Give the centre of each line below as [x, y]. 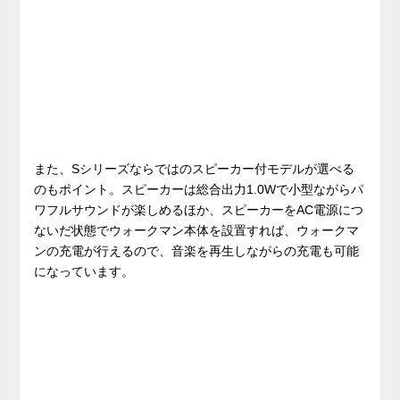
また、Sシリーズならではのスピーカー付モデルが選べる [195, 168]
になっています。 [84, 271]
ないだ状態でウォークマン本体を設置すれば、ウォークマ [197, 230]
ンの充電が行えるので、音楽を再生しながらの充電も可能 [197, 250]
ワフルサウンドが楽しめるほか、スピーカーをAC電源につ [199, 209]
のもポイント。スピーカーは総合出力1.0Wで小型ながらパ [199, 189]
